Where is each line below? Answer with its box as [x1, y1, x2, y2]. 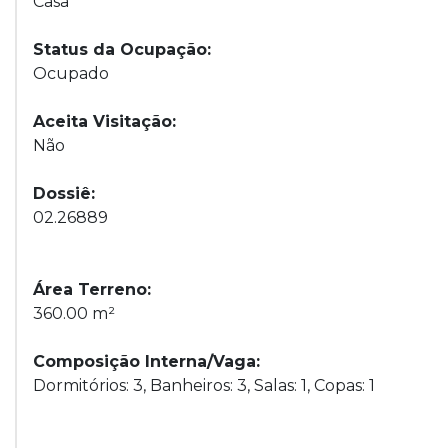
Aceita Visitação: [33, 112, 176, 131]
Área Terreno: [33, 280, 151, 299]
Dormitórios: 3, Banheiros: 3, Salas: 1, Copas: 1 [33, 376, 375, 395]
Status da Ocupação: [33, 40, 211, 59]
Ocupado [33, 64, 109, 83]
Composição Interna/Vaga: [33, 352, 260, 371]
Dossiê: [33, 184, 95, 203]
